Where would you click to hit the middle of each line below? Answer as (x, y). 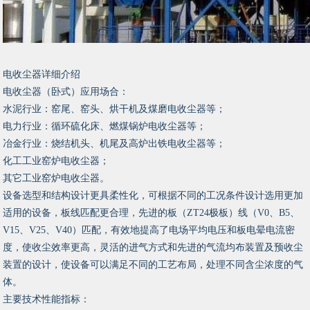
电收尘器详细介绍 (42, 74)
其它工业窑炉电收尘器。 (56, 178)
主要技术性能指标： (47, 299)
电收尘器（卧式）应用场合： (66, 91)
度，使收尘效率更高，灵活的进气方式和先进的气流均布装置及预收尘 (153, 247)
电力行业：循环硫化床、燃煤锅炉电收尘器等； (105, 126)
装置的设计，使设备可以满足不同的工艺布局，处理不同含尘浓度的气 (153, 264)
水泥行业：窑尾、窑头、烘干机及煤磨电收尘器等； (115, 109)
